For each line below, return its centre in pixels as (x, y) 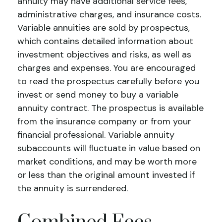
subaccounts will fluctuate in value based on (109, 148)
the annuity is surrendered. (73, 188)
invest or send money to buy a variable (98, 95)
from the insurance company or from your (104, 121)
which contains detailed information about (105, 41)
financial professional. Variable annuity (96, 135)
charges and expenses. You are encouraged (107, 68)
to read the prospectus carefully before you (108, 81)
